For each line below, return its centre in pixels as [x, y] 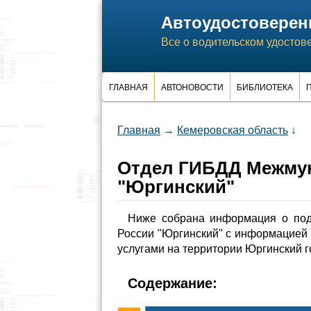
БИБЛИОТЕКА [265, 87]
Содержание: [173, 283]
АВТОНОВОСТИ [192, 87]
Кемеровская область [233, 130]
